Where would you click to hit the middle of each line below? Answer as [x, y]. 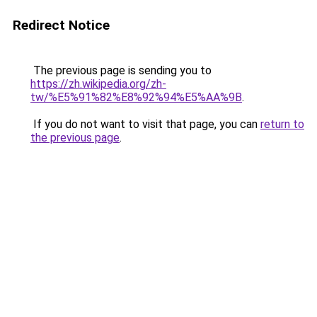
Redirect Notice [61, 25]
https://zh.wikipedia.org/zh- [98, 84]
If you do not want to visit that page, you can [145, 124]
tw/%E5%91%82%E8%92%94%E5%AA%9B [136, 97]
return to [282, 124]
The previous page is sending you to [121, 70]
